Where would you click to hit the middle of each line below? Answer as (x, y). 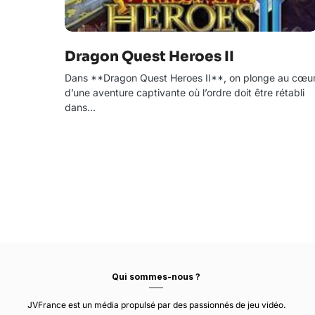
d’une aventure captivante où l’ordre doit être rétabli (185, 92)
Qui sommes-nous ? (156, 276)
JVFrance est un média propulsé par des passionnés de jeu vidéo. (156, 304)
